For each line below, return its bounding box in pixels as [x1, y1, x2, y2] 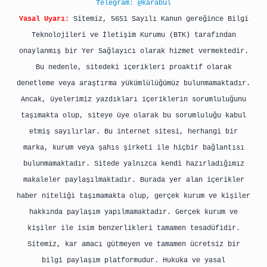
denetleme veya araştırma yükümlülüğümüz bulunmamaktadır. [17, 79, 250, 88]
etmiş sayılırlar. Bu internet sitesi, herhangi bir [29, 128, 238, 136]
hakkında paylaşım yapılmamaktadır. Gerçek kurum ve [29, 208, 238, 216]
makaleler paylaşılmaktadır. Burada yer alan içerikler [23, 176, 244, 184]
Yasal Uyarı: [18, 15, 69, 23]
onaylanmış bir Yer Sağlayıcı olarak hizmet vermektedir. [18, 47, 249, 55]
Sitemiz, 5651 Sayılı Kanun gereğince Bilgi [69, 15, 249, 23]
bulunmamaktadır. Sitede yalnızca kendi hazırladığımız [23, 160, 244, 168]
